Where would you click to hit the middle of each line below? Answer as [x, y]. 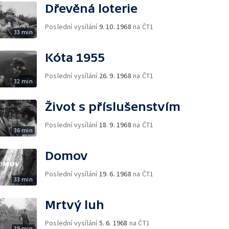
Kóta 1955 [75, 57]
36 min [23, 130]
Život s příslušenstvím [113, 106]
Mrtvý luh [75, 204]
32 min [23, 81]
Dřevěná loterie [91, 8]
